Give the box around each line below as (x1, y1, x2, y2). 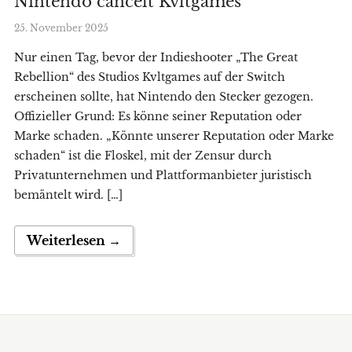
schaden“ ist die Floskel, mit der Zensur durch (13, 148, 272, 163)
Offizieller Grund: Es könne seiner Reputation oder (13, 109, 302, 124)
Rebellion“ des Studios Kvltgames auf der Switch (13, 70, 285, 85)
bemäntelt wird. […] (13, 188, 123, 203)
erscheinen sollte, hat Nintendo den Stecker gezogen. (13, 90, 313, 104)
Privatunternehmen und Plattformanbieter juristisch (13, 168, 312, 183)
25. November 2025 (13, 22, 108, 35)
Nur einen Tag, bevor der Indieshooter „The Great (13, 50, 298, 65)
